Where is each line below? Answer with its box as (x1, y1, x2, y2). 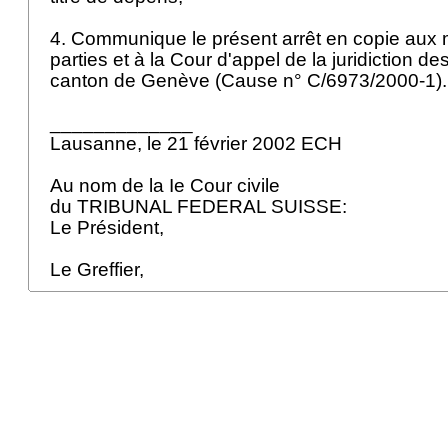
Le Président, (50, 217, 169, 238)
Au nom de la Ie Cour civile (50, 175, 285, 196)
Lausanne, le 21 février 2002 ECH (50, 133, 347, 154)
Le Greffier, (50, 259, 149, 280)
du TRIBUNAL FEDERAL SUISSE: (50, 196, 352, 217)
